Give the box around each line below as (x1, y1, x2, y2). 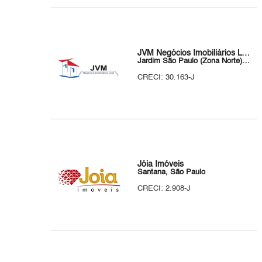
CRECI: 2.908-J (137, 185, 191, 192)
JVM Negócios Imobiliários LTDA (242, 49, 250, 57)
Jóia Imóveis (137, 160, 184, 168)
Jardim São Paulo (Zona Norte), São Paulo (242, 57, 250, 65)
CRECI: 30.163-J (137, 74, 195, 81)
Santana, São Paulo (137, 168, 206, 176)
